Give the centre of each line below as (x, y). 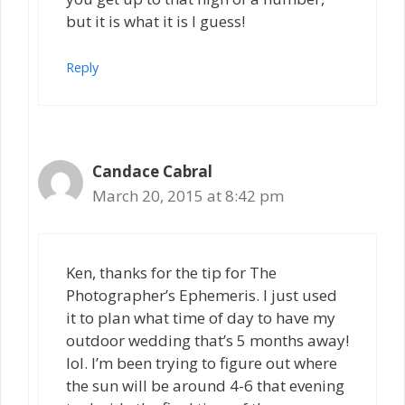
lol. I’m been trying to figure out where (202, 363)
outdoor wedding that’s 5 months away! (207, 340)
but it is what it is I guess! (155, 21)
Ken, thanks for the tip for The (171, 272)
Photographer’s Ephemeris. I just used (202, 295)
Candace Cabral (152, 172)
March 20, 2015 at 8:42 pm (188, 196)
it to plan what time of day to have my (201, 317)
